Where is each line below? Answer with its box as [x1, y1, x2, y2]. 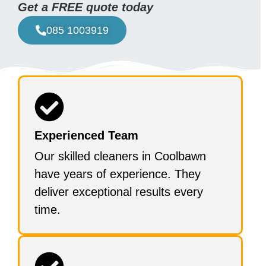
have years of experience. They [34, 167, 201, 180]
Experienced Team [34, 128, 138, 142]
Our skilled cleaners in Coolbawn [34, 149, 206, 163]
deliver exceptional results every [34, 185, 203, 198]
